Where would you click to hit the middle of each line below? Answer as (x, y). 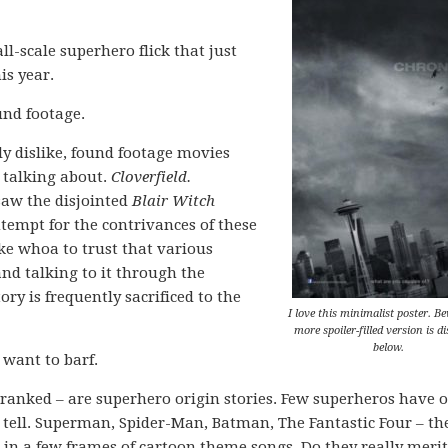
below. (388, 347)
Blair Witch (173, 201)
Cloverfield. (151, 177)
